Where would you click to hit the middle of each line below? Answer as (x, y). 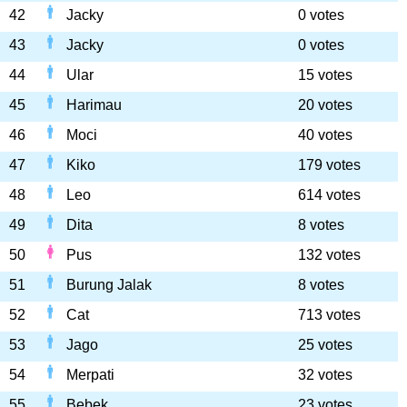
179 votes (329, 165)
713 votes (329, 315)
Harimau (94, 105)
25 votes (325, 345)
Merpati (90, 375)
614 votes (329, 195)
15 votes (325, 75)
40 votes (325, 135)
